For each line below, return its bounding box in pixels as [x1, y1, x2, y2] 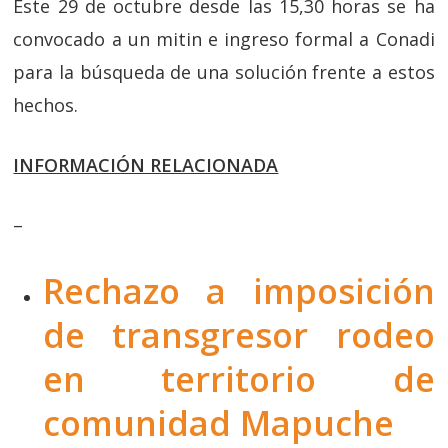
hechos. [13, 93, 79, 118]
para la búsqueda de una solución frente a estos [13, 60, 435, 85]
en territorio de [43, 356, 435, 403]
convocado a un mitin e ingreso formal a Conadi [13, 27, 435, 52]
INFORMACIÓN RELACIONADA [13, 153, 279, 178]
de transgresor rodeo [43, 312, 435, 359]
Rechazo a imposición [43, 268, 435, 315]
